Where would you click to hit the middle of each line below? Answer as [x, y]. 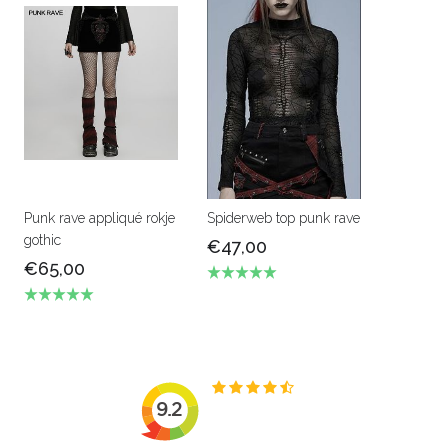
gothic [42, 239]
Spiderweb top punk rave [283, 217]
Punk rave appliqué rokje [99, 217]
